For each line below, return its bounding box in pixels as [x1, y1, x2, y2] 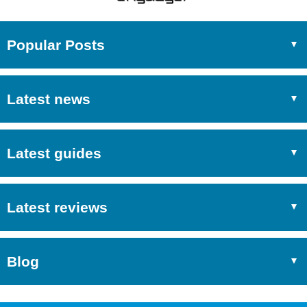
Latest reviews [7, 199, 108, 215]
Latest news [7, 91, 90, 107]
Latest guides [7, 145, 101, 161]
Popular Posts [7, 37, 105, 53]
